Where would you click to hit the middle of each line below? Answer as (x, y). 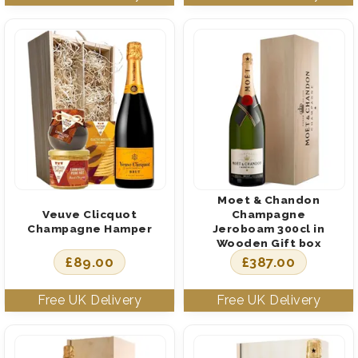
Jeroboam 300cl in (268, 228)
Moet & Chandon (268, 199)
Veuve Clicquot (89, 214)
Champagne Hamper (89, 228)
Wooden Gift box (268, 243)
